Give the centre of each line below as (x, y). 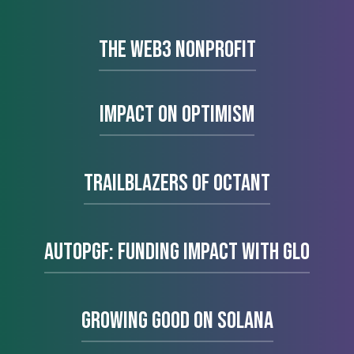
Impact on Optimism (177, 115)
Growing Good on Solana (177, 321)
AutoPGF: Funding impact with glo (177, 252)
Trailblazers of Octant (177, 184)
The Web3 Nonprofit (177, 50)
